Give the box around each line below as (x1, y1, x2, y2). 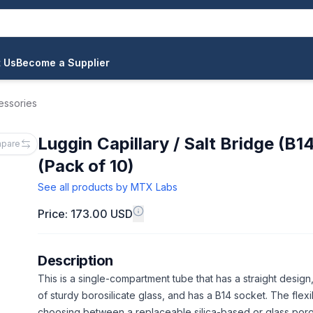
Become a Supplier (16, 57, 110, 68)
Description (38, 252, 113, 269)
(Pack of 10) (38, 156, 134, 176)
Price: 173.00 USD (38, 207, 133, 221)
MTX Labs (131, 181, 177, 193)
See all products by (38, 181, 131, 193)
